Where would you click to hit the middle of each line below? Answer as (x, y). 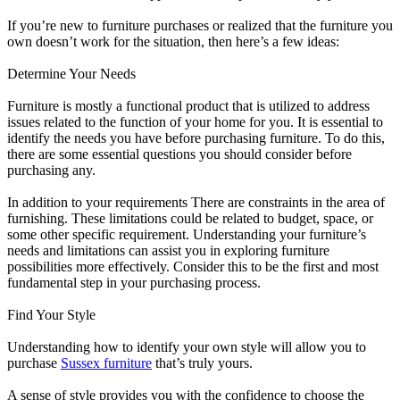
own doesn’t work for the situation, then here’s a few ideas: (173, 41)
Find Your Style (51, 314)
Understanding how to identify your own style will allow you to (187, 346)
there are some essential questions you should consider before (179, 154)
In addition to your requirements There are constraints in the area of (196, 202)
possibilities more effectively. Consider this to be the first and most (193, 266)
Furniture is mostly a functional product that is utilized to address (188, 105)
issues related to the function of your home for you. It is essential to (195, 121)
